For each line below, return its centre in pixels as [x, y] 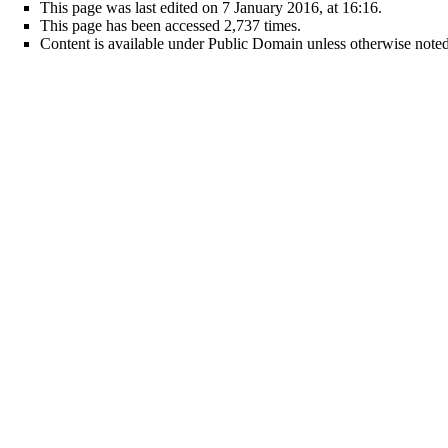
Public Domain [255, 44]
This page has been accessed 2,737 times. [170, 26]
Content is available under [124, 44]
